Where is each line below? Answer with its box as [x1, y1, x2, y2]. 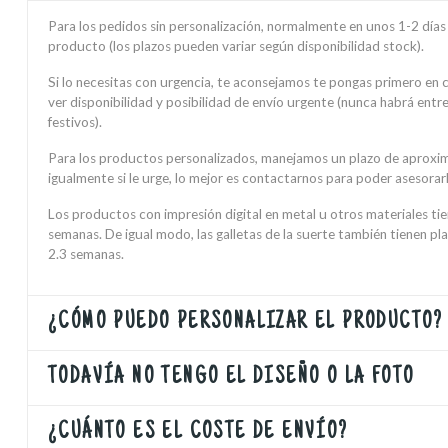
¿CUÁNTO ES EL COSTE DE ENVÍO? [48, 421, 349, 445]
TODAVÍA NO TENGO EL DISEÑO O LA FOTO [48, 366, 415, 390]
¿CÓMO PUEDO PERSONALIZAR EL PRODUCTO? [48, 311, 444, 335]
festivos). [48, 114, 102, 130]
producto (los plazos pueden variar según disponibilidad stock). [48, 38, 424, 54]
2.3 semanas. [48, 246, 124, 262]
